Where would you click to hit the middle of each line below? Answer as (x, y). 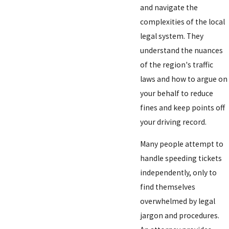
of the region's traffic (177, 64)
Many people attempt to (182, 144)
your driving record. (174, 122)
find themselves (168, 187)
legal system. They (172, 36)
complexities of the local (183, 21)
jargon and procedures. (180, 216)
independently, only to (179, 173)
